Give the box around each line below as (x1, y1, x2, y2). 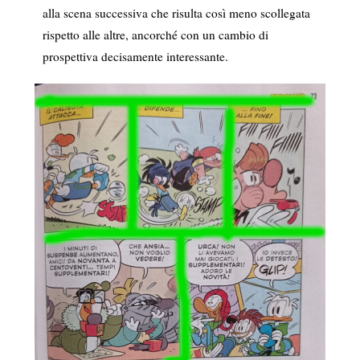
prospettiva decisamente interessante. (42, 47, 228, 64)
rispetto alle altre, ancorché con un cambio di (42, 26, 268, 43)
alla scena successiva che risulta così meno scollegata (42, 4, 310, 21)
